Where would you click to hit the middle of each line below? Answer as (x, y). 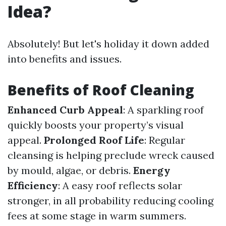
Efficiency (33, 185)
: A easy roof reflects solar (120, 185)
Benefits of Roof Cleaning (101, 90)
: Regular (165, 140)
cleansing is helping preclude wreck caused (111, 155)
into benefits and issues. (65, 59)
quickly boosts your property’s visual (96, 125)
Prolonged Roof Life (94, 140)
